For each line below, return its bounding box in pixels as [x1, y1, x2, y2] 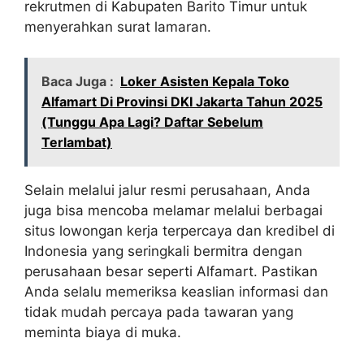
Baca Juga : [41, 73, 114, 90]
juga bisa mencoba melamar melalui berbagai [24, 202, 323, 219]
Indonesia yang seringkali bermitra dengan [24, 243, 302, 260]
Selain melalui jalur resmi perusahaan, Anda [24, 182, 310, 199]
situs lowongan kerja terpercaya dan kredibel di [24, 223, 335, 240]
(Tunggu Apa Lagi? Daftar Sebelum [41, 114, 263, 131]
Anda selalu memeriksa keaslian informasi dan [24, 284, 328, 301]
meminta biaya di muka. [24, 324, 181, 341]
